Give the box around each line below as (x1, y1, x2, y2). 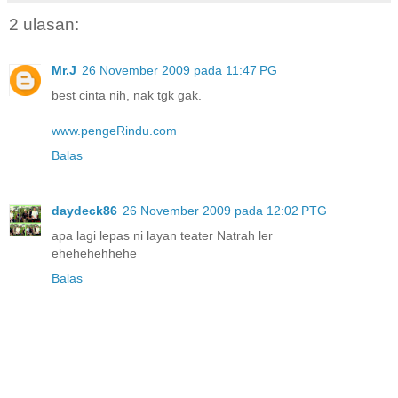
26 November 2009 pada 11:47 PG (82, 63, 277, 78)
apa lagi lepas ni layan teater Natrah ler (52, 228, 273, 243)
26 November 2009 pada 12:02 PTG (123, 203, 327, 219)
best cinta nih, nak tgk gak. (52, 88, 202, 103)
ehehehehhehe (52, 246, 137, 261)
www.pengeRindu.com (52, 123, 177, 139)
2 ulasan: (9, 14, 79, 34)
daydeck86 (52, 203, 117, 219)
